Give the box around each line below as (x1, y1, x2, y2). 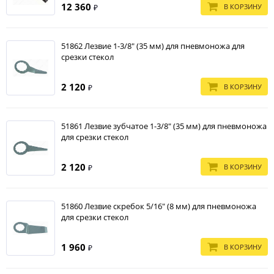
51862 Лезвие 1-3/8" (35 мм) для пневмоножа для (61, 40, 245, 51)
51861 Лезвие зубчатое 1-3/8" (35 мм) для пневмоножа (61, 120, 267, 131)
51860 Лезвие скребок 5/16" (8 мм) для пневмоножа (61, 201, 256, 212)
